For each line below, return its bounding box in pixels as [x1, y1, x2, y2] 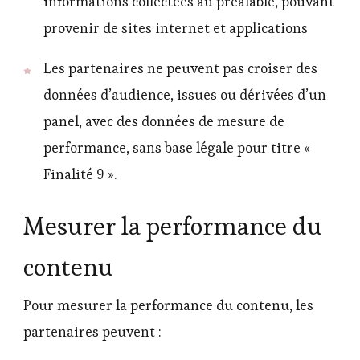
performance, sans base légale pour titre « [43, 139, 310, 157]
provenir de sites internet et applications [43, 18, 308, 37]
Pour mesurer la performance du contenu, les [23, 297, 313, 315]
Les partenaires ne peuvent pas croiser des [43, 59, 317, 78]
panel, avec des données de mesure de [43, 112, 284, 131]
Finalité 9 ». [43, 166, 117, 184]
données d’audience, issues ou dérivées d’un [43, 86, 326, 104]
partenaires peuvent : [23, 323, 162, 342]
